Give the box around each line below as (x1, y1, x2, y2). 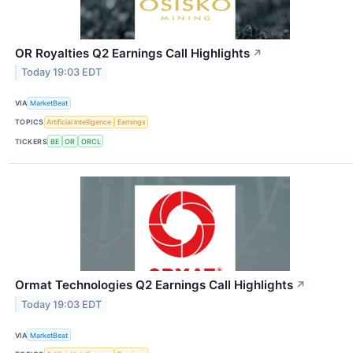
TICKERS (15, 136, 48, 146)
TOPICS (15, 117, 44, 127)
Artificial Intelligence (46, 117, 112, 127)
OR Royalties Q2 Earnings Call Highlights (15, 45, 250, 61)
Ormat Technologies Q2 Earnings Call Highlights (15, 277, 293, 293)
